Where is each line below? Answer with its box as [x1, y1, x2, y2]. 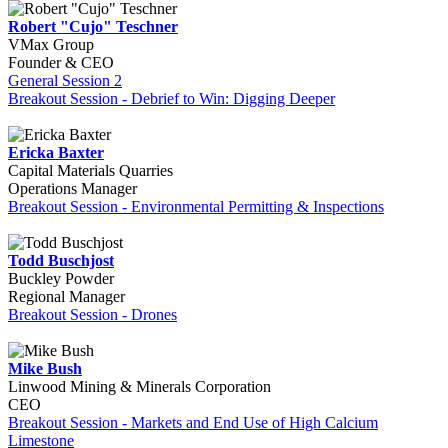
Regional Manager [8, 288, 125, 305]
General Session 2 [8, 72, 122, 89]
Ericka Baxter [8, 144, 104, 161]
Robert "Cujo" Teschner [8, 18, 178, 35]
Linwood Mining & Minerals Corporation [8, 378, 271, 395]
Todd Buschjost [8, 252, 114, 269]
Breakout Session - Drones [8, 306, 177, 323]
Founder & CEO [8, 54, 114, 71]
